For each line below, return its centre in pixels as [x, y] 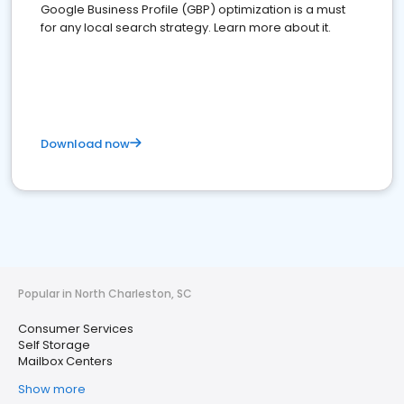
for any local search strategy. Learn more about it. [186, 28]
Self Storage [54, 345]
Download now [85, 144]
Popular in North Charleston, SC [105, 294]
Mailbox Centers [65, 361]
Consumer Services [76, 329]
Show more [52, 389]
